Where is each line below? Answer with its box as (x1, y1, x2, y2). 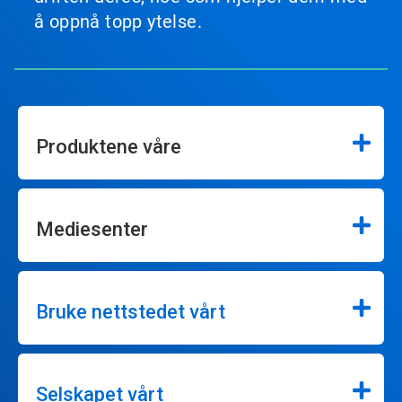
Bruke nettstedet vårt (36, 300, 225, 323)
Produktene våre (36, 135, 181, 158)
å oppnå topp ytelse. (34, 10, 202, 32)
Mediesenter (36, 217, 148, 240)
